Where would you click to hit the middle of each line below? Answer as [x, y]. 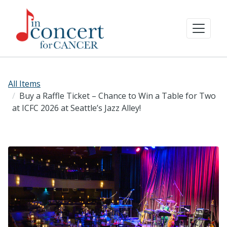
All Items [24, 84]
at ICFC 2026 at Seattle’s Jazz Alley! [77, 108]
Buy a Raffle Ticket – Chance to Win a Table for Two [118, 96]
